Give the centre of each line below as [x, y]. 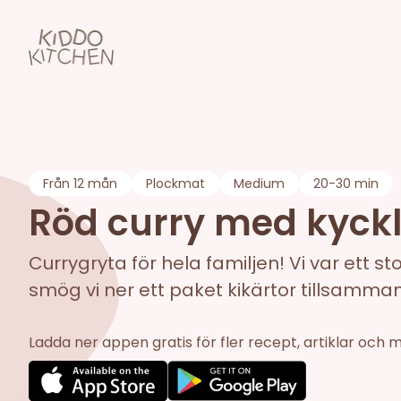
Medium [259, 183]
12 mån [95, 183]
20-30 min [346, 183]
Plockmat [175, 183]
